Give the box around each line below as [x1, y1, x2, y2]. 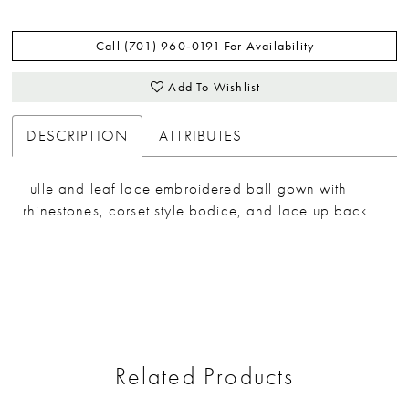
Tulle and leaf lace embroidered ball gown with [23, 179, 347, 199]
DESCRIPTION [26, 125, 129, 145]
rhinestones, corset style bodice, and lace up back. [23, 201, 372, 221]
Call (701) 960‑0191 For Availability [96, 37, 315, 55]
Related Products [114, 360, 295, 392]
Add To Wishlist [168, 78, 261, 95]
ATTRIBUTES [159, 125, 243, 145]
